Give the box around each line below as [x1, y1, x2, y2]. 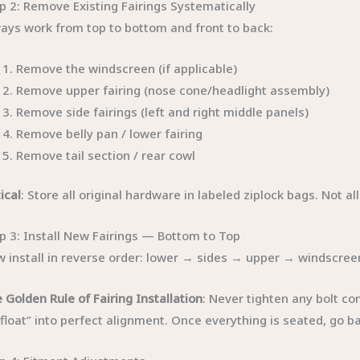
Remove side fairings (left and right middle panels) [16, 103, 309, 120]
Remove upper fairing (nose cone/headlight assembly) [16, 81, 330, 98]
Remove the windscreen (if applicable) [16, 59, 238, 76]
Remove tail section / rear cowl [16, 146, 196, 163]
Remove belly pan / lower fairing [16, 125, 203, 141]
